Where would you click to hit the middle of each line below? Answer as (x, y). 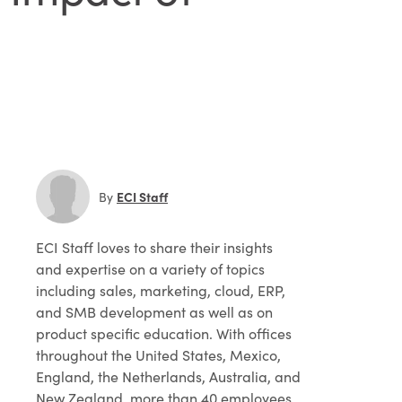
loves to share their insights (183, 247)
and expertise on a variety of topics (150, 269)
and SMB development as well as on (154, 312)
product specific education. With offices (164, 333)
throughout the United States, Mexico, (158, 355)
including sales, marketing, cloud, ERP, (161, 290)
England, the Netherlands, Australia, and (168, 376)
